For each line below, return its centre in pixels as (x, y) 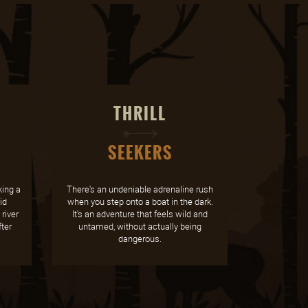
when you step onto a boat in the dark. (140, 201)
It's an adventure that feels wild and (140, 214)
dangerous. (140, 239)
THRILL (140, 114)
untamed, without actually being (140, 226)
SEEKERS (140, 153)
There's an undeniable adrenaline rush (140, 189)
